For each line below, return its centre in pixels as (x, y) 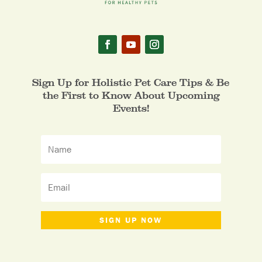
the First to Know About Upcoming (131, 95)
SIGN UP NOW (131, 220)
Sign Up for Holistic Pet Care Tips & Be (131, 82)
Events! (131, 108)
